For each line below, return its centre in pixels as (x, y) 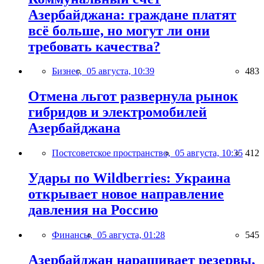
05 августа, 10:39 (121, 71)
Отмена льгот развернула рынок (133, 96)
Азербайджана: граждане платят (132, 14)
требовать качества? (94, 46)
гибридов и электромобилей (118, 112)
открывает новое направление (126, 194)
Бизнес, (69, 71)
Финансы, (75, 235)
